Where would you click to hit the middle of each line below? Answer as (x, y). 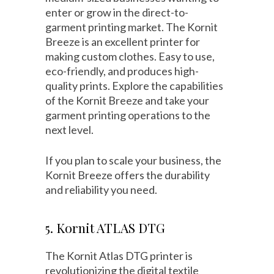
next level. (69, 130)
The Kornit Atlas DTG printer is (119, 256)
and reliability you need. (101, 190)
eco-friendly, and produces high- (122, 71)
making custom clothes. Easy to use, (130, 57)
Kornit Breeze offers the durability (128, 175)
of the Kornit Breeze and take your (127, 101)
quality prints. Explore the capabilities (134, 86)
